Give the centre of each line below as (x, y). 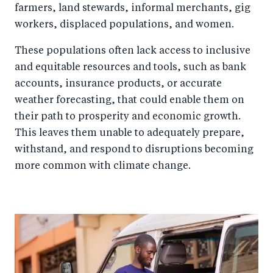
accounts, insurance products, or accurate (118, 84)
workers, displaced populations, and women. (124, 25)
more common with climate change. (103, 167)
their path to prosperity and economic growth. (128, 117)
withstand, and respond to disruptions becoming (134, 150)
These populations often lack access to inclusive (133, 51)
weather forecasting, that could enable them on (129, 101)
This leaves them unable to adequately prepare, (129, 134)
